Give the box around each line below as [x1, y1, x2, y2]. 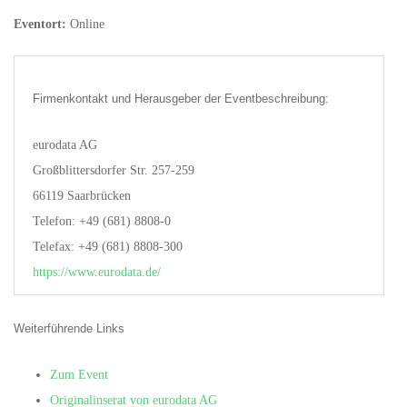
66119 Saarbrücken [33, 189, 131, 203]
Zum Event [50, 368, 108, 382]
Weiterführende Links [14, 322, 124, 336]
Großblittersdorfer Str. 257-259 [33, 164, 194, 178]
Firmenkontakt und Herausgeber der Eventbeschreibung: [33, 92, 329, 106]
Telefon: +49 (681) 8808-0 [33, 214, 171, 229]
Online [66, 17, 104, 32]
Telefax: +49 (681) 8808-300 [33, 240, 183, 254]
